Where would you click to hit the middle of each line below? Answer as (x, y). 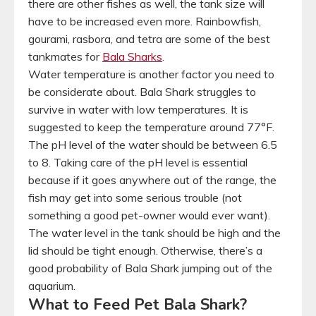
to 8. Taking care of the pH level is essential (138, 162)
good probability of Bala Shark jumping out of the (150, 268)
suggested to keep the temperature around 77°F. (151, 127)
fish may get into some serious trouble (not (135, 197)
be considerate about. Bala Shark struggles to (142, 91)
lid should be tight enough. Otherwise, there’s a (145, 250)
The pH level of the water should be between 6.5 (153, 144)
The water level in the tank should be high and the (154, 232)
